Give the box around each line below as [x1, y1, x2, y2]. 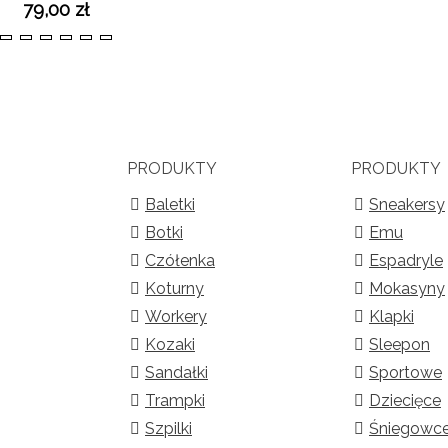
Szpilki [145, 419, 192, 439]
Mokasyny [369, 279, 445, 299]
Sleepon [369, 335, 430, 355]
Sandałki [145, 363, 208, 383]
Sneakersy [369, 195, 445, 215]
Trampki [145, 391, 205, 411]
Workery [145, 307, 207, 327]
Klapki [369, 307, 414, 327]
